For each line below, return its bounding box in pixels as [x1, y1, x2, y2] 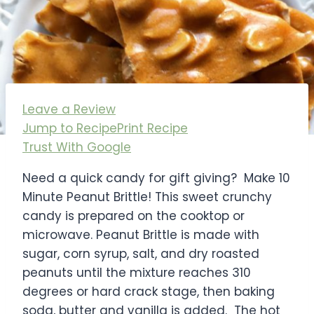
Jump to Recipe [22, 119, 117, 137]
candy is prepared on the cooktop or [22, 207, 245, 224]
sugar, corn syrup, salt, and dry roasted [22, 245, 259, 262]
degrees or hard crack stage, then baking [22, 282, 275, 300]
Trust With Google [22, 138, 131, 156]
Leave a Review [22, 100, 116, 118]
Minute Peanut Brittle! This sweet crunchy [22, 188, 272, 205]
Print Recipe [117, 119, 188, 137]
